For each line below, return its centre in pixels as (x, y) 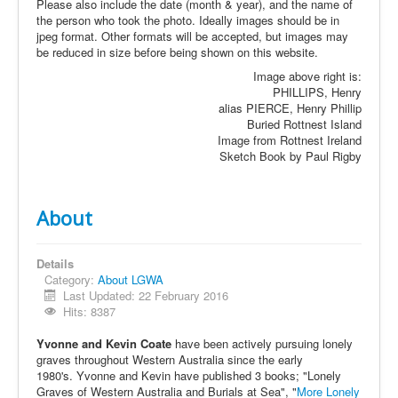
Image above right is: (307, 76)
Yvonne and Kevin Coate (104, 343)
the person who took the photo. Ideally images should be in (188, 20)
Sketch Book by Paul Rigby (291, 156)
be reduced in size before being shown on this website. (177, 52)
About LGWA (131, 279)
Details (55, 263)
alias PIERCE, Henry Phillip (290, 108)
